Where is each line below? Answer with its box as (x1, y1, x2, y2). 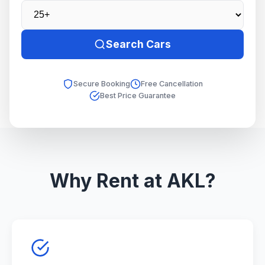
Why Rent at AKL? (49, 169, 216, 192)
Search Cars (106, 38, 171, 50)
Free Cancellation (140, 79, 203, 88)
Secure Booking (73, 79, 130, 88)
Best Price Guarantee (100, 91, 176, 100)
